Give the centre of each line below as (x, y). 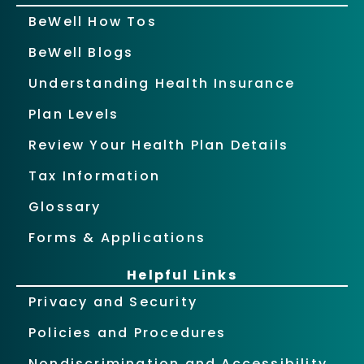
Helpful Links (182, 275)
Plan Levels (74, 115)
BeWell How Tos (93, 22)
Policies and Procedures (128, 333)
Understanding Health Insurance (162, 84)
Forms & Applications (117, 238)
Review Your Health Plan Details (159, 145)
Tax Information (94, 176)
